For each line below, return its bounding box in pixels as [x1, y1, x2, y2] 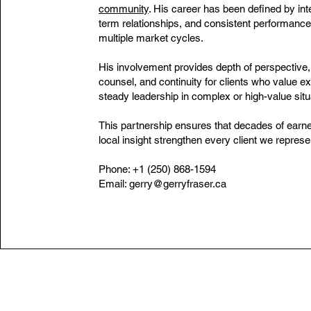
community [99, 3, 149, 15]
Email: [99, 178, 130, 190]
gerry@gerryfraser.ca [129, 178, 227, 190]
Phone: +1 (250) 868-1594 [99, 163, 217, 175]
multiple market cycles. [99, 32, 204, 44]
